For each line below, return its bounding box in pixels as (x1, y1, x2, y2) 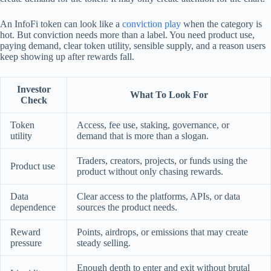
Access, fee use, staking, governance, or (77, 120, 229, 131)
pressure (10, 238, 42, 249)
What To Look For (129, 90, 208, 100)
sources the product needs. (77, 202, 177, 213)
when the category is (181, 19, 262, 30)
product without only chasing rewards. (77, 166, 223, 177)
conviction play (122, 19, 181, 30)
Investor (16, 84, 51, 95)
